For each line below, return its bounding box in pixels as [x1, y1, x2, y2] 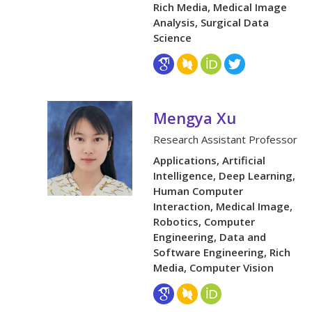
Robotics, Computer [153, 214, 256, 229]
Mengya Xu [153, 107, 237, 129]
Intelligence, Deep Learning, [153, 169, 296, 183]
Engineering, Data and [153, 230, 267, 244]
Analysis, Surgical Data [153, 15, 270, 30]
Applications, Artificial [153, 153, 266, 168]
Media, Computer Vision [153, 260, 274, 275]
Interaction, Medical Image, [153, 199, 293, 214]
